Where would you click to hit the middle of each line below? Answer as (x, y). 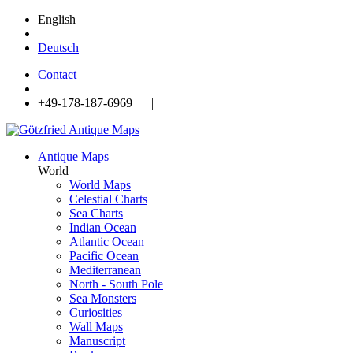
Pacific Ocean (104, 256)
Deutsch (58, 48)
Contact (57, 74)
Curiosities (96, 312)
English (57, 19)
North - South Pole (116, 284)
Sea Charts (96, 213)
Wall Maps (96, 327)
